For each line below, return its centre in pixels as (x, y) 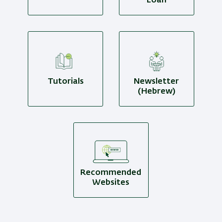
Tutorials (65, 82)
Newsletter (157, 82)
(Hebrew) (156, 92)
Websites (111, 183)
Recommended (111, 173)
